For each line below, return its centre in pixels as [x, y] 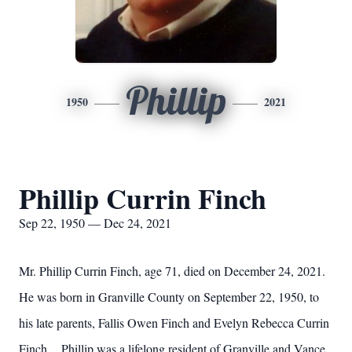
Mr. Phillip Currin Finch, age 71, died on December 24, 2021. [172, 271]
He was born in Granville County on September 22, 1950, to [169, 297]
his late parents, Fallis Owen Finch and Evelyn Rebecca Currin [174, 323]
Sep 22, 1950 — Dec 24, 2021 [95, 223]
